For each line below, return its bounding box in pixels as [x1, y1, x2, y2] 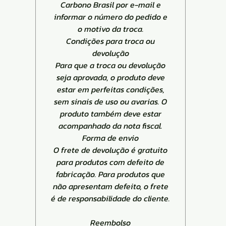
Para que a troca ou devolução [55, 59, 165, 71]
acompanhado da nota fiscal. [59, 119, 162, 132]
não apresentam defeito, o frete [52, 180, 168, 192]
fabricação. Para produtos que [56, 167, 165, 180]
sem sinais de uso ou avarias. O [54, 95, 167, 107]
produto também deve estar [60, 107, 161, 120]
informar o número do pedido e [53, 10, 167, 23]
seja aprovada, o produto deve [56, 71, 165, 83]
